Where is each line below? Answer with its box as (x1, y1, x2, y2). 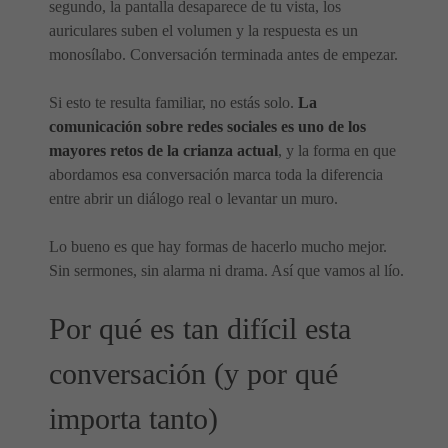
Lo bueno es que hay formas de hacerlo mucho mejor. (49, 238, 387, 255)
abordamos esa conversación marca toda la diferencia (49, 166, 383, 183)
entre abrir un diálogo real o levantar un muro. (49, 190, 338, 207)
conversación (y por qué (49, 357, 338, 391)
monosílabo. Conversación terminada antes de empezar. (49, 46, 398, 63)
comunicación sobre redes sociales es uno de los (49, 118, 366, 135)
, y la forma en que (278, 142, 396, 159)
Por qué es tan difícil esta (49, 312, 351, 346)
